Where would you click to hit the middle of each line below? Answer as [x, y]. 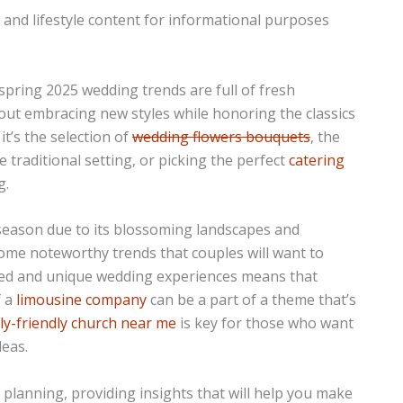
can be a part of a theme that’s [251, 300]
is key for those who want [265, 323]
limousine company [81, 300]
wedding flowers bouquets [221, 136]
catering [317, 160]
